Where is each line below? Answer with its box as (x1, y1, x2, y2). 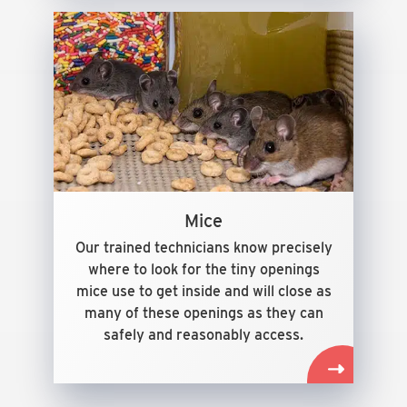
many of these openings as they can (84, 304, 323, 322)
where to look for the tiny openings (87, 261, 320, 278)
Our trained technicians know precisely (74, 239, 333, 256)
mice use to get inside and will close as (75, 283, 332, 300)
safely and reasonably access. (104, 326, 303, 343)
